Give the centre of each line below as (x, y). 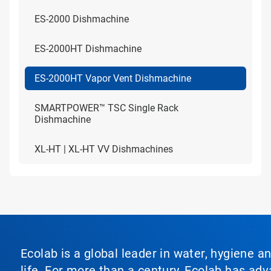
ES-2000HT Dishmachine (88, 49)
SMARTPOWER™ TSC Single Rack (106, 108)
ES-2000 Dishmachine (82, 19)
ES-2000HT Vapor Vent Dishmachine (113, 78)
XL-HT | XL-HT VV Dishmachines (104, 149)
